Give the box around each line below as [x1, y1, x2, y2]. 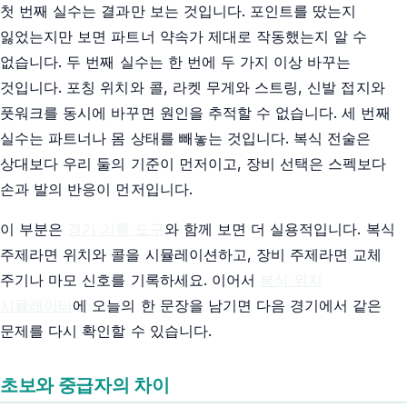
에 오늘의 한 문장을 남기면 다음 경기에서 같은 [73, 295, 382, 314]
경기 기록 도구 [67, 219, 164, 238]
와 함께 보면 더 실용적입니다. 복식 [164, 219, 395, 238]
